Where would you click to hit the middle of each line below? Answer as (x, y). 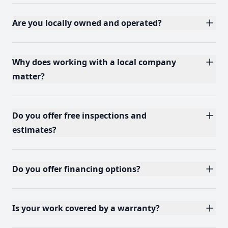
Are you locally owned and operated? (87, 23)
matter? (28, 76)
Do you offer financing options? (76, 169)
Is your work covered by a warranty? (86, 208)
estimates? (34, 130)
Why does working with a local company (94, 62)
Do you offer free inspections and (79, 116)
